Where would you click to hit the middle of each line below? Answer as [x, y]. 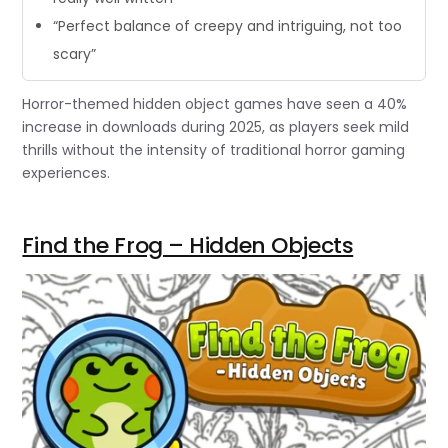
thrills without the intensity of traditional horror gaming [214, 149]
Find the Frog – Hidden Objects [188, 245]
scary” [75, 53]
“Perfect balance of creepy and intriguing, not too [228, 25]
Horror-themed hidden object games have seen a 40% [215, 103]
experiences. [66, 172]
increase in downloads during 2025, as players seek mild [216, 126]
